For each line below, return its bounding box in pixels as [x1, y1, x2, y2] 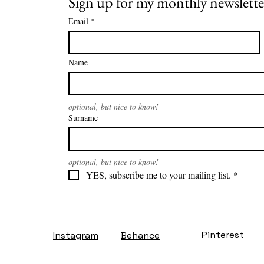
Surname [68, 111, 98, 123]
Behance [121, 229, 160, 242]
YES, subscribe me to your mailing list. [86, 168, 231, 181]
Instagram [53, 229, 98, 242]
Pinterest [202, 228, 244, 241]
